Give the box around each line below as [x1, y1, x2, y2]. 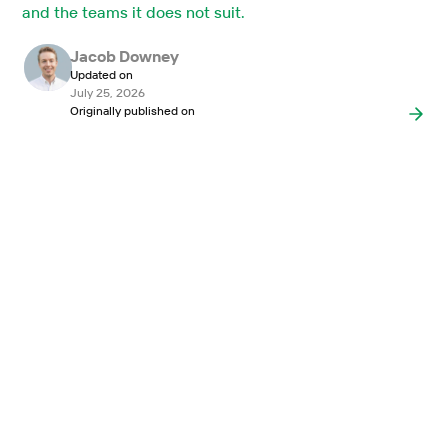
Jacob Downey [69, 46, 180, 66]
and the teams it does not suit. [22, 2, 245, 22]
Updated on [69, 67, 133, 82]
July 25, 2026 [69, 85, 145, 100]
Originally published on [69, 103, 195, 118]
